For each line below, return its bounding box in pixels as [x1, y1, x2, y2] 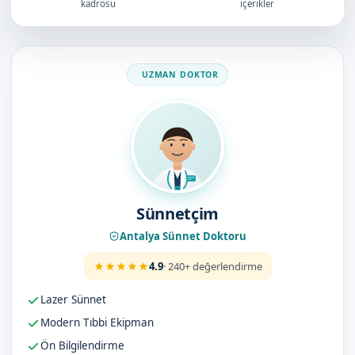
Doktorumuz [10, 43, 120, 67]
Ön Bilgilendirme [40, 338, 124, 353]
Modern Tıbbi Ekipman [40, 315, 154, 330]
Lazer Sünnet [40, 292, 106, 307]
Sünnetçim [136, 203, 219, 224]
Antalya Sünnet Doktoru [120, 229, 246, 243]
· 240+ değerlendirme [162, 259, 262, 273]
